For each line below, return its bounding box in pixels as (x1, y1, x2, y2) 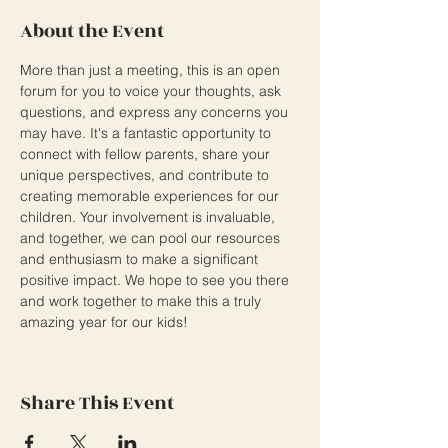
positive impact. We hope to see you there (20, 271, 293, 289)
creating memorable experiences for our (20, 187, 283, 205)
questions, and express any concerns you (20, 103, 292, 121)
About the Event (20, 17, 164, 45)
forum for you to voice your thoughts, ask (20, 82, 285, 100)
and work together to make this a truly (20, 292, 265, 310)
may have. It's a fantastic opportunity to (20, 124, 275, 142)
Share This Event (20, 389, 174, 417)
